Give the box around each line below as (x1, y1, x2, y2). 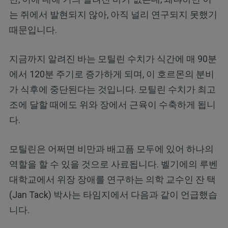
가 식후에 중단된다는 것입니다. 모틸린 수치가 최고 (9, 84, 216, 95)
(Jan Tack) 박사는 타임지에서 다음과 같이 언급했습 (9, 189, 217, 201)
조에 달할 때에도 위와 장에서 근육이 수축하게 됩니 (9, 99, 216, 110)
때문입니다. (9, 24, 57, 36)
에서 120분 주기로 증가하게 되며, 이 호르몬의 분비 (9, 69, 214, 80)
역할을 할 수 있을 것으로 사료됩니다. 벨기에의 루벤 (9, 159, 218, 170)
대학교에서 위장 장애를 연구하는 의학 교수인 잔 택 (9, 174, 216, 185)
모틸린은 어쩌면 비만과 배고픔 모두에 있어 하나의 (9, 144, 214, 155)
